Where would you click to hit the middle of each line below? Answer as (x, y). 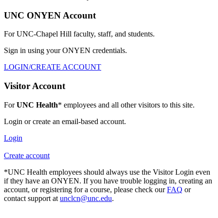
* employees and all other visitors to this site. (126, 105)
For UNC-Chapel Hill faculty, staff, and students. (79, 34)
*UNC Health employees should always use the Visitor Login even (107, 172)
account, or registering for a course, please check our (85, 189)
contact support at (32, 198)
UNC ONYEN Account (50, 15)
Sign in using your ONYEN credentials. (65, 51)
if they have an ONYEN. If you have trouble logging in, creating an (108, 181)
